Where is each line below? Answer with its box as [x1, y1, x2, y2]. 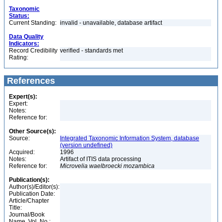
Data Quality [9, 33, 44, 40]
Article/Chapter [9, 197, 49, 204]
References [4, 76, 55, 86]
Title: [9, 204, 22, 211]
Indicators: [9, 40, 39, 47]
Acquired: [9, 149, 35, 156]
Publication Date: [9, 190, 55, 197]
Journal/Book [9, 211, 45, 218]
